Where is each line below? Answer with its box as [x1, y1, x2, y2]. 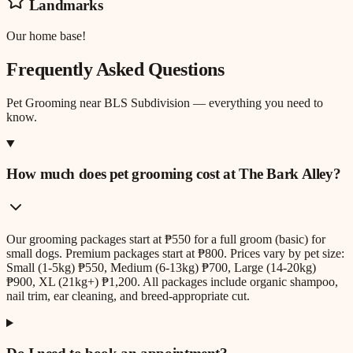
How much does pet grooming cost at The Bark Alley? [6, 165, 341, 183]
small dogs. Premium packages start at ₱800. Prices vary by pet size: [6, 247, 344, 261]
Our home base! [6, 28, 86, 43]
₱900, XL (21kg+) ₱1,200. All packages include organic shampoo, [6, 275, 338, 289]
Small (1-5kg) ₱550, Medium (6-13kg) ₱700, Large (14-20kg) [6, 261, 316, 275]
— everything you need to [190, 95, 323, 110]
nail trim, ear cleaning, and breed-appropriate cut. [6, 289, 250, 303]
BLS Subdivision [104, 95, 190, 110]
